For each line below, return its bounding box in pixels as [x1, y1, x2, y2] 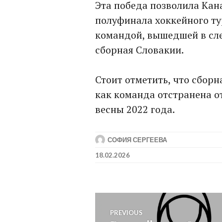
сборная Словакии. [95, 43, 184, 56]
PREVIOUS [110, 209, 143, 217]
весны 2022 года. [95, 103, 175, 116]
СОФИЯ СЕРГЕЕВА [108, 136, 167, 144]
